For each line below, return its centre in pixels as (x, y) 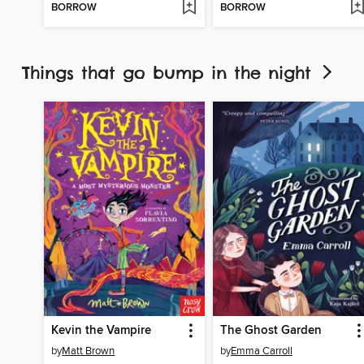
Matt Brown (89, 351)
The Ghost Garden (271, 330)
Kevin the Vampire (102, 330)
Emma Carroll (261, 351)
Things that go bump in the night (170, 73)
